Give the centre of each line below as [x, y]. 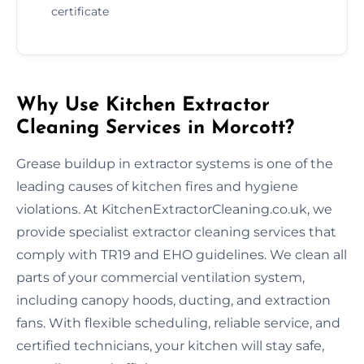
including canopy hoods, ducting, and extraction [173, 300]
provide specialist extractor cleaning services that [176, 232]
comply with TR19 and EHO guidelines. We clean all [182, 254]
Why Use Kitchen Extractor [143, 105]
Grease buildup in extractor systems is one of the [175, 163]
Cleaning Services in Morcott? [155, 128]
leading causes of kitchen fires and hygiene [157, 186]
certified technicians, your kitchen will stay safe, [170, 345]
